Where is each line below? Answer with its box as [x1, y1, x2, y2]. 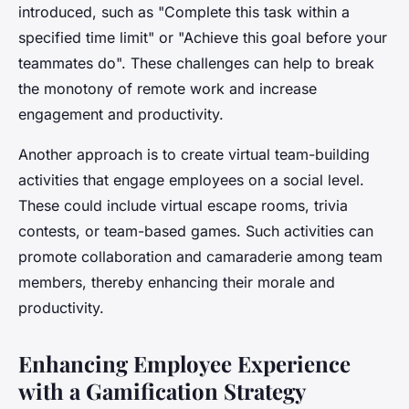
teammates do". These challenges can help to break [18, 53, 374, 72]
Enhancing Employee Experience [18, 348, 351, 378]
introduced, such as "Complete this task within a [18, 2, 350, 21]
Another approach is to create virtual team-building [18, 144, 370, 163]
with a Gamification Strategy [18, 375, 306, 405]
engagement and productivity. [18, 104, 224, 123]
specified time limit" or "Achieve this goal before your [18, 27, 387, 47]
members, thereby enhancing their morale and [18, 272, 335, 291]
